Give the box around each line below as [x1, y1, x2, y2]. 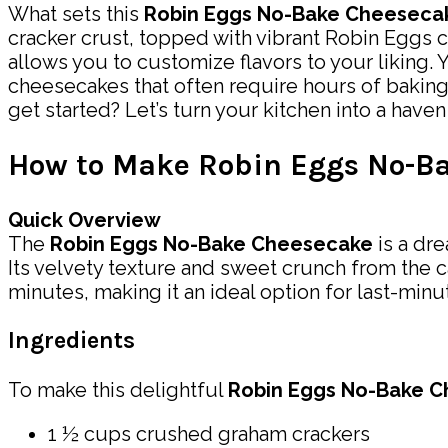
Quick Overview [8, 208, 161, 233]
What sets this [8, 2, 144, 27]
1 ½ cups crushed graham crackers [48, 421, 370, 446]
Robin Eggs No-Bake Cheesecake [50, 232, 373, 257]
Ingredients [8, 327, 135, 355]
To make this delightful [8, 377, 228, 402]
